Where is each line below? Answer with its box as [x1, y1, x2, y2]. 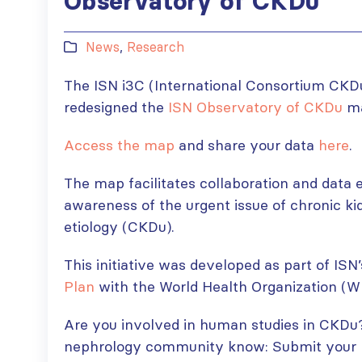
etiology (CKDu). [64, 217, 175, 236]
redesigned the [64, 98, 168, 116]
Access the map [64, 136, 175, 154]
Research [127, 39, 185, 55]
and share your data [175, 136, 318, 154]
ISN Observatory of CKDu [168, 98, 343, 116]
